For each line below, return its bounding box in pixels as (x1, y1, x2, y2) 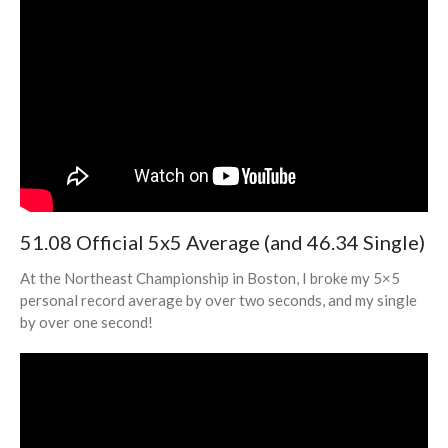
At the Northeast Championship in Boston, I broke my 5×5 (20, 268, 400, 287)
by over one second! (20, 312, 153, 331)
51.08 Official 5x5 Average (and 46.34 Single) (20, 229, 425, 254)
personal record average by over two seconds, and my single (20, 290, 417, 309)
